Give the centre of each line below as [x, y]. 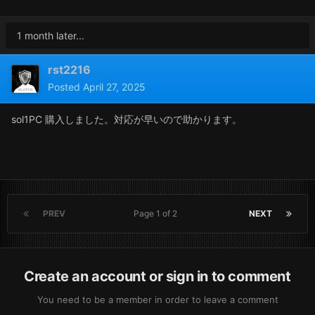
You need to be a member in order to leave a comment [157, 299]
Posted [65, 86]
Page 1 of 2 [157, 213]
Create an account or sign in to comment [157, 276]
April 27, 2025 [114, 86]
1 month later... [51, 35]
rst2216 [69, 69]
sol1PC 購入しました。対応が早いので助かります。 [127, 119]
